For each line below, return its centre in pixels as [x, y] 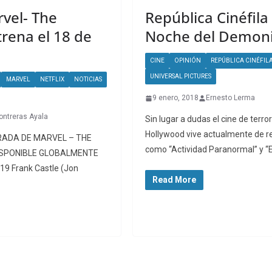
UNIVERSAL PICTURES [181, 76]
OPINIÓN [188, 61]
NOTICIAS [88, 80]
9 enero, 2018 [175, 98]
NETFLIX [52, 80]
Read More [174, 180]
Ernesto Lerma [230, 98]
